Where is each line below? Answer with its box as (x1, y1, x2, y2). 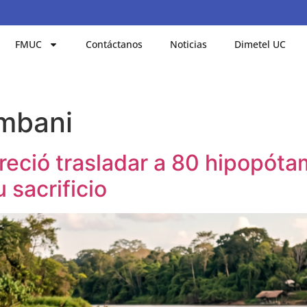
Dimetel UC (234, 37, 286, 51)
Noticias (170, 37, 208, 51)
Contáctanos (86, 37, 143, 51)
